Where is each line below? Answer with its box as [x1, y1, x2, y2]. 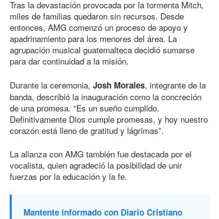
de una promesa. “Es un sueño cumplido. [10, 101, 159, 114]
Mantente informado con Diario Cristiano [23, 206, 182, 218]
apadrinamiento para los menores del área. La [10, 32, 177, 45]
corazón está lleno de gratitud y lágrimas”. [10, 124, 164, 136]
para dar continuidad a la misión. [10, 55, 129, 67]
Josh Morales [93, 79, 145, 91]
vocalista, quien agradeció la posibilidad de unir [10, 159, 182, 172]
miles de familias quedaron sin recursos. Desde [10, 10, 184, 22]
